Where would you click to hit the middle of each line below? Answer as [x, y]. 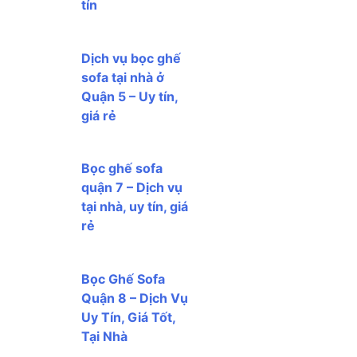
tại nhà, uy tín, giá [135, 207]
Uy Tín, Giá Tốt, [128, 317]
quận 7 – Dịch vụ [132, 188]
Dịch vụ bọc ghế [131, 58]
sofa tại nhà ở [123, 77]
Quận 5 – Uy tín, [129, 96]
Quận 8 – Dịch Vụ [135, 298]
